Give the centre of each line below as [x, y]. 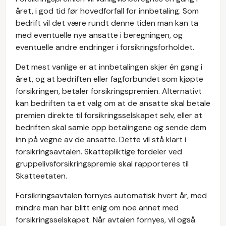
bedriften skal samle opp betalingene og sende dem [111, 127]
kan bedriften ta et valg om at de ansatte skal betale [113, 103]
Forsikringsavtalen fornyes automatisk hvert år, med [111, 195]
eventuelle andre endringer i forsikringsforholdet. [106, 47]
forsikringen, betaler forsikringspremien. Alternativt [109, 91]
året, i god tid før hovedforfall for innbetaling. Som [107, 11]
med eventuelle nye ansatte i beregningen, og [99, 35]
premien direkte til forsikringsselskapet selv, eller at [109, 115]
